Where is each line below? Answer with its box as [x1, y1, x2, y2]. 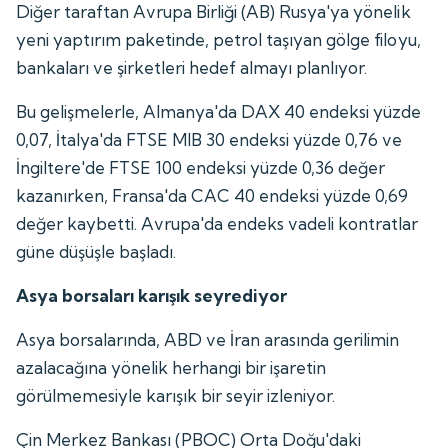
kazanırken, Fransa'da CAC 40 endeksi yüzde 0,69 [16, 184, 409, 206]
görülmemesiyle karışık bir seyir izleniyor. [16, 384, 336, 406]
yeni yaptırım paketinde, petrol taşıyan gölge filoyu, [16, 28, 421, 50]
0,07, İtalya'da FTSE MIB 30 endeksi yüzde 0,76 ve [16, 128, 403, 150]
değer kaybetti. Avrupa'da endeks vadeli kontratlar [16, 212, 419, 234]
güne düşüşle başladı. [16, 240, 177, 262]
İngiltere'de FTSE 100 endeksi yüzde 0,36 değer [16, 156, 386, 178]
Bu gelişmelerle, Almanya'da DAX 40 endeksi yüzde [16, 100, 422, 122]
